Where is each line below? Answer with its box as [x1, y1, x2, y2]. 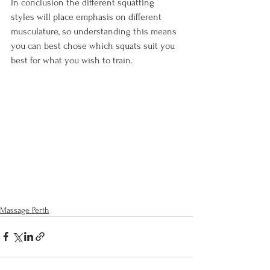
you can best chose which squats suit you [11, 40, 177, 51]
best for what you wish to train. [11, 55, 133, 66]
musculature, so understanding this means [11, 26, 179, 37]
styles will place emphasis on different [11, 11, 164, 22]
